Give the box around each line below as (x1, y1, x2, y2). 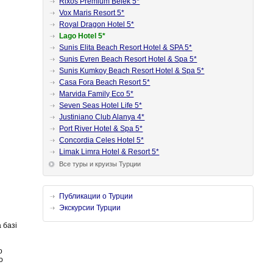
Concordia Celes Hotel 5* (59, 136, 144, 144)
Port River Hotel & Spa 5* (59, 124, 143, 133)
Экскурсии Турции (59, 204, 121, 212)
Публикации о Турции (59, 192, 133, 200)
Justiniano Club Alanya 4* (59, 113, 145, 121)
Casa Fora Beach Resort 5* (59, 78, 151, 87)
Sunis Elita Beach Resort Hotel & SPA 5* (59, 43, 193, 52)
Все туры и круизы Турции (59, 160, 141, 168)
